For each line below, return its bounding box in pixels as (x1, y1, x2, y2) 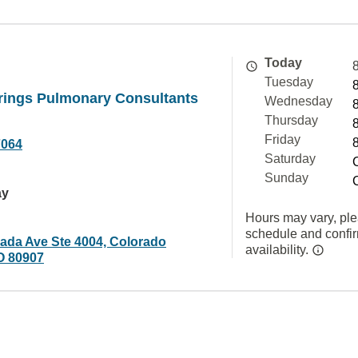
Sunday (265, 171, 308, 185)
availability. (245, 243, 312, 257)
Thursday (265, 113, 318, 127)
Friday (265, 133, 300, 146)
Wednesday (265, 94, 332, 108)
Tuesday (265, 75, 313, 89)
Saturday (265, 152, 316, 165)
